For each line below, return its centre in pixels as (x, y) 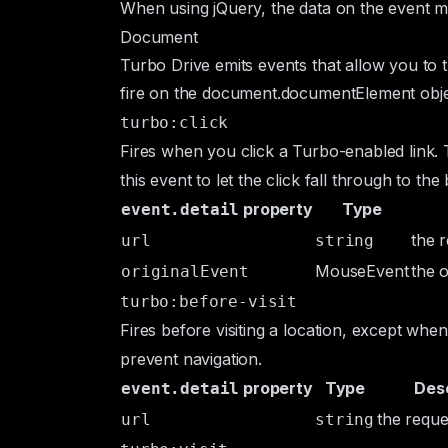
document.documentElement (309, 93)
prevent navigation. (191, 359)
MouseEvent (362, 271)
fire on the (161, 93)
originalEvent (185, 271)
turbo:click (174, 122)
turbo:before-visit (209, 301)
